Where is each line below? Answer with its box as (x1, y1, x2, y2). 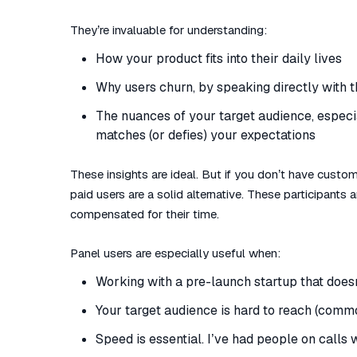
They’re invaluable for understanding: (70, 22, 267, 37)
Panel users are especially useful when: (70, 245, 280, 261)
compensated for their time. (70, 206, 219, 222)
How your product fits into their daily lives (96, 50, 342, 67)
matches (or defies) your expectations (96, 127, 316, 143)
